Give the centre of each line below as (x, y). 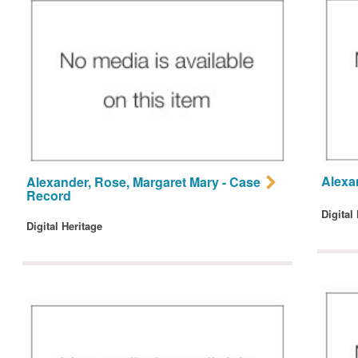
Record (48, 196)
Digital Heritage (64, 226)
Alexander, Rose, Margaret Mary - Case (143, 182)
